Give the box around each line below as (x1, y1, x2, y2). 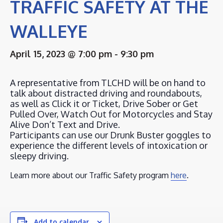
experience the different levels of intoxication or (10, 139, 208, 151)
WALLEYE (10, 20, 88, 42)
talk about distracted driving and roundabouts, (10, 87, 202, 99)
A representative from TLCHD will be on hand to (10, 77, 206, 88)
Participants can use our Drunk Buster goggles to (10, 129, 211, 140)
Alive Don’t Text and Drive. (10, 118, 120, 130)
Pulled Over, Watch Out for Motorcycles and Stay (10, 108, 213, 119)
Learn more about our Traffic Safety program (10, 170, 171, 180)
